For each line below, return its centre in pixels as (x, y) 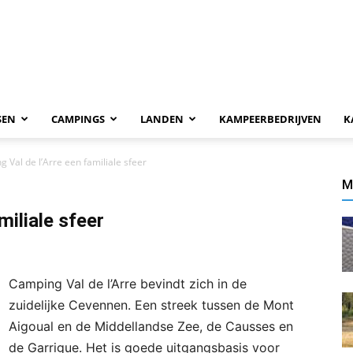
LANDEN (162, 119)
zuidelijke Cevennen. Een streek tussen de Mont (151, 305)
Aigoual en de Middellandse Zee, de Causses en (151, 326)
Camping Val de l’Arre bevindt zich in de (128, 284)
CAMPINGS (78, 119)
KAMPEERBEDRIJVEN (270, 119)
